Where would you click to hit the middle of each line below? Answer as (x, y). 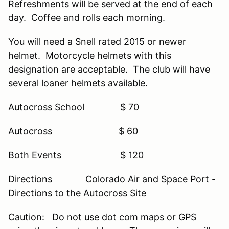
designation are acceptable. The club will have (109, 69)
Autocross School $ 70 (74, 107)
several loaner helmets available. (78, 83)
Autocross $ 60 (73, 131)
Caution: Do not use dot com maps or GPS (102, 217)
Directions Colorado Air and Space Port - (112, 179)
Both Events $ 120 (76, 155)
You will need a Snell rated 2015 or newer (97, 41)
